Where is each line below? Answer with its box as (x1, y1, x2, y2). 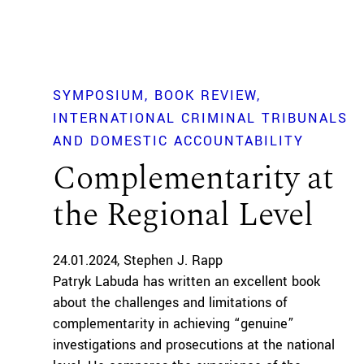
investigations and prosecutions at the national (52, 336, 335, 355)
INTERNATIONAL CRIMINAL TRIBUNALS (52, 109, 348, 128)
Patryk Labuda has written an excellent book (52, 272, 320, 292)
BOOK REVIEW (154, 86, 257, 106)
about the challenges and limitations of (52, 293, 288, 313)
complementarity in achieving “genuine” (52, 314, 294, 334)
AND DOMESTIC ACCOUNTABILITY (52, 132, 304, 151)
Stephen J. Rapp (123, 251, 223, 271)
